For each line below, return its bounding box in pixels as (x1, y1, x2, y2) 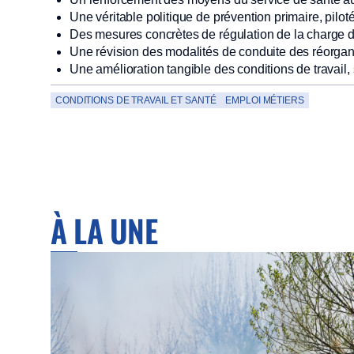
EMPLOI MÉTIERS (225, 95, 304, 106)
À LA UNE (51, 207, 157, 253)
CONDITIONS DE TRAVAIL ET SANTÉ (55, 95, 217, 106)
